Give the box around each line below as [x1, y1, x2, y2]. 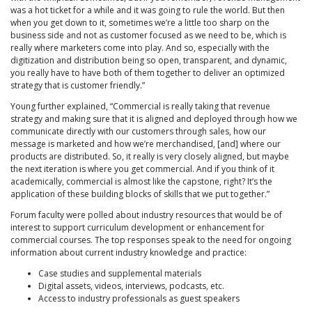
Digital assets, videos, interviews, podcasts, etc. [38, 280, 224, 292]
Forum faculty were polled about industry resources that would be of [10, 209, 282, 221]
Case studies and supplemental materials [38, 267, 201, 280]
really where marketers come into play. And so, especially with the [10, 42, 270, 54]
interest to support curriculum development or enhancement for [10, 221, 265, 234]
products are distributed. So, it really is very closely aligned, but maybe [10, 150, 289, 163]
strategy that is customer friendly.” [10, 79, 145, 92]
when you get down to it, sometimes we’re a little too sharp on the [10, 17, 270, 29]
